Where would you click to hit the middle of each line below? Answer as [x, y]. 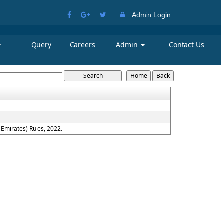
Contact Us [187, 45]
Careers [82, 45]
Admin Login [151, 15]
